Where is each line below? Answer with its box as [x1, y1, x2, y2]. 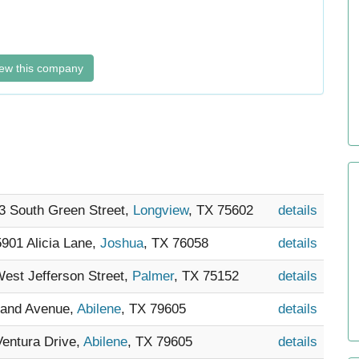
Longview [133, 203, 188, 218]
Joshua [100, 236, 143, 251]
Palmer [132, 268, 174, 284]
